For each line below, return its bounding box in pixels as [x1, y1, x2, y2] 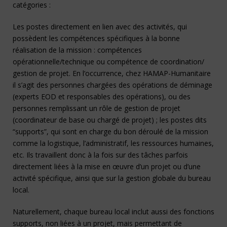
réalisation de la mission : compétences [13, 45, 142, 55]
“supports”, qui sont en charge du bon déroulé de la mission [13, 126, 208, 136]
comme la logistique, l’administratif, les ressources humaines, [13, 138, 214, 148]
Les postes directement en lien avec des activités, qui [13, 21, 187, 31]
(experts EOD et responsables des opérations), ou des [13, 91, 191, 101]
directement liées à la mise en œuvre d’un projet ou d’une [13, 161, 201, 171]
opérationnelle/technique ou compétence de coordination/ [13, 56, 204, 66]
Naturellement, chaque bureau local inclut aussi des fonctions [13, 206, 214, 216]
